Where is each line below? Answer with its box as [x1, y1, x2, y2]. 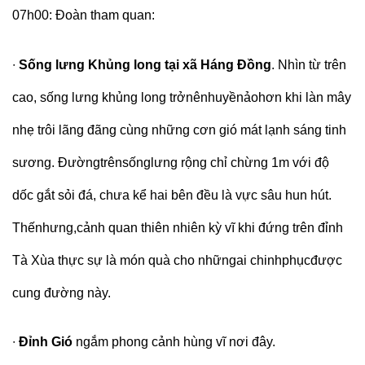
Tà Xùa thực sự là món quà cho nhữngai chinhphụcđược [12, 253, 342, 267]
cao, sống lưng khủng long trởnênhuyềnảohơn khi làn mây [12, 90, 351, 104]
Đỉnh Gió [19, 335, 76, 350]
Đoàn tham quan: [55, 7, 158, 22]
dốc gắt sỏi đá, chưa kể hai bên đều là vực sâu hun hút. [12, 187, 332, 202]
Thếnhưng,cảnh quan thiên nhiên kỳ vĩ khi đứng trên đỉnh [12, 220, 343, 235]
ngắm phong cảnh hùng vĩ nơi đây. [76, 335, 279, 350]
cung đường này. [12, 285, 114, 300]
